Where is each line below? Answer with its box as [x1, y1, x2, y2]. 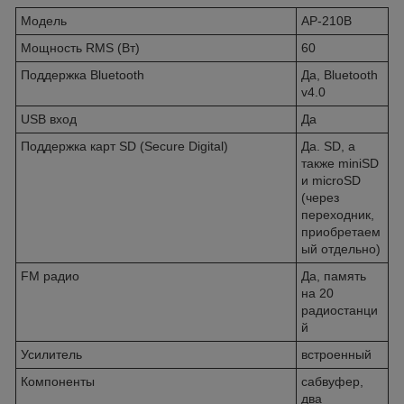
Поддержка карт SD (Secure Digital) [21, 138, 228, 153]
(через [301, 189, 339, 205]
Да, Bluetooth [301, 67, 378, 82]
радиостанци [301, 302, 378, 317]
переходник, [301, 207, 374, 222]
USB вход [21, 111, 77, 126]
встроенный [301, 346, 372, 362]
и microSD [301, 172, 361, 188]
